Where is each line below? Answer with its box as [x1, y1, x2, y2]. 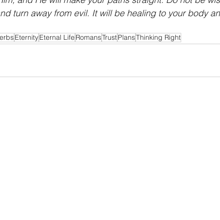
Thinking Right [136, 33, 181, 42]
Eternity [15, 33, 38, 42]
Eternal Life [39, 33, 75, 42]
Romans [76, 33, 101, 42]
